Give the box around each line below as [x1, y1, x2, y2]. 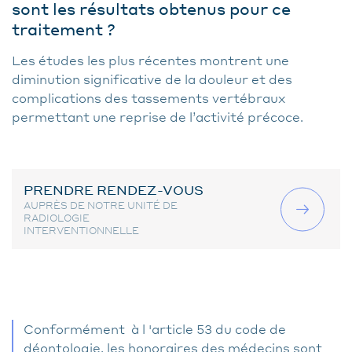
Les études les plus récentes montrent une [12, 52, 289, 68]
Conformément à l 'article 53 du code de [24, 321, 286, 337]
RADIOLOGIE [24, 212, 90, 224]
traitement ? [12, 19, 115, 39]
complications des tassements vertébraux [12, 90, 285, 106]
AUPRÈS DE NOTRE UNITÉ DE [24, 200, 178, 211]
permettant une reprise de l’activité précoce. [12, 108, 303, 125]
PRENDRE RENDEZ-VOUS [24, 181, 203, 198]
